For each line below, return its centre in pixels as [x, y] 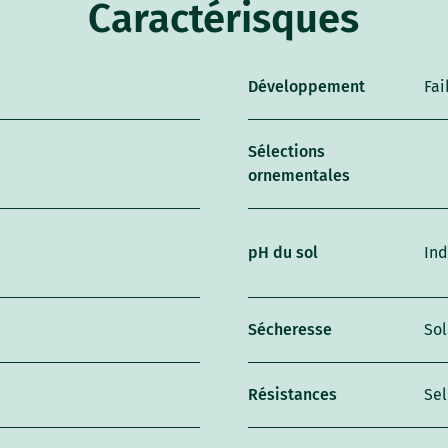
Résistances [292, 394]
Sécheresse [289, 329]
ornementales [298, 175]
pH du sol [282, 252]
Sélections [286, 151]
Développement [306, 86]
